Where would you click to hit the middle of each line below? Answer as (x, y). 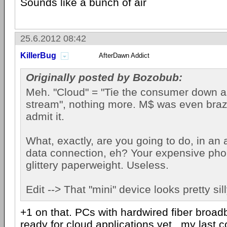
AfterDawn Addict (124, 55)
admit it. (45, 116)
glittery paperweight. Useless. (97, 165)
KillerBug (38, 55)
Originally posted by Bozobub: (104, 77)
